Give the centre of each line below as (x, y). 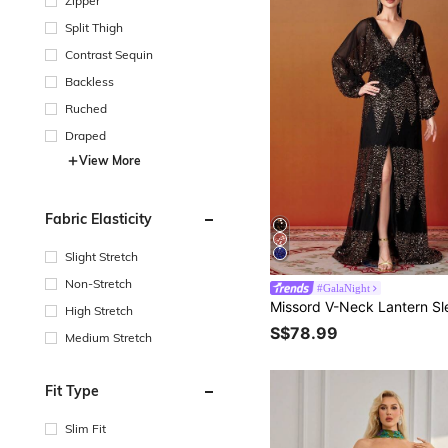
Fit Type (72, 390)
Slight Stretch (101, 256)
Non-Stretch (98, 283)
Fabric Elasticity (98, 218)
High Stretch (99, 310)
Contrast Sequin (109, 54)
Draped (85, 135)
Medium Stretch (108, 337)
